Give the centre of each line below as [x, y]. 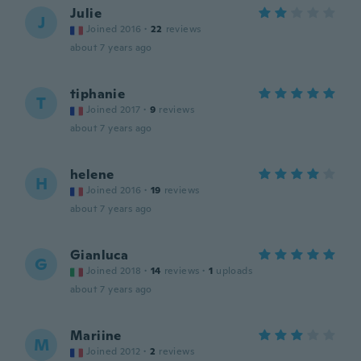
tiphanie [98, 94]
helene [92, 174]
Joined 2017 [114, 110]
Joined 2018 [114, 271]
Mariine [96, 336]
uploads [234, 271]
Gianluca [100, 255]
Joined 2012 [114, 351]
